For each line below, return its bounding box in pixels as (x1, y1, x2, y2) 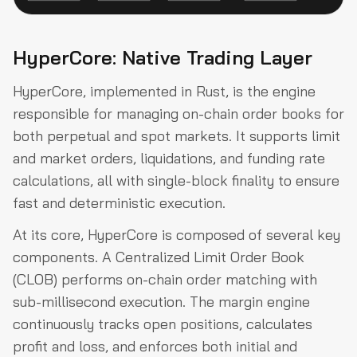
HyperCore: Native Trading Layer (13, 45, 312, 69)
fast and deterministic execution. (13, 193, 226, 212)
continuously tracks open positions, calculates (13, 314, 312, 333)
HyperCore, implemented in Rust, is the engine (13, 81, 316, 100)
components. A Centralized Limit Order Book (13, 247, 304, 266)
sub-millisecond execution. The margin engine (13, 292, 310, 311)
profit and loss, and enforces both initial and (13, 336, 297, 355)
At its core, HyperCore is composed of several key (13, 225, 340, 244)
